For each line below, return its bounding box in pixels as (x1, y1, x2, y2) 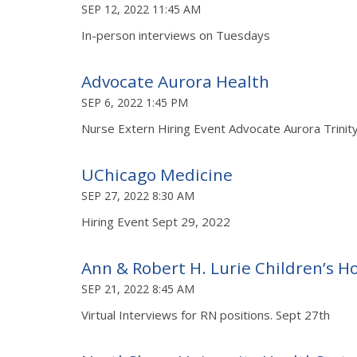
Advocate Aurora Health (81, 69, 269, 92)
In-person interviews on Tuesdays (81, 26, 270, 43)
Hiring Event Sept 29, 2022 (81, 213, 230, 229)
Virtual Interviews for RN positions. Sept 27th (81, 306, 333, 323)
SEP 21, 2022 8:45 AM (81, 280, 194, 296)
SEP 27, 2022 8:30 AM (81, 187, 194, 203)
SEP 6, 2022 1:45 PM (81, 94, 188, 110)
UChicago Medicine (81, 163, 233, 186)
